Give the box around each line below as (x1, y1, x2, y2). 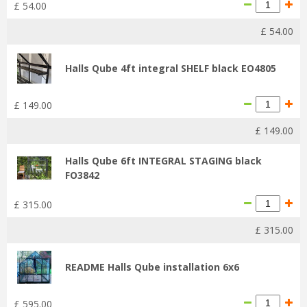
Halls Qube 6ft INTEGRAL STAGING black (65, 153, 262, 167)
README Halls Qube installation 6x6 (65, 260, 239, 273)
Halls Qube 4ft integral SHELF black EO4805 (65, 61, 276, 75)
